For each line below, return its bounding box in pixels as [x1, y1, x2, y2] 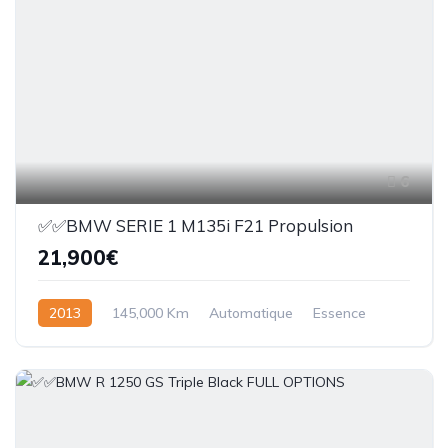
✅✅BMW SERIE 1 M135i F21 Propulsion [38, 214, 353, 236]
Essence [313, 303, 366, 322]
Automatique [209, 303, 293, 322]
